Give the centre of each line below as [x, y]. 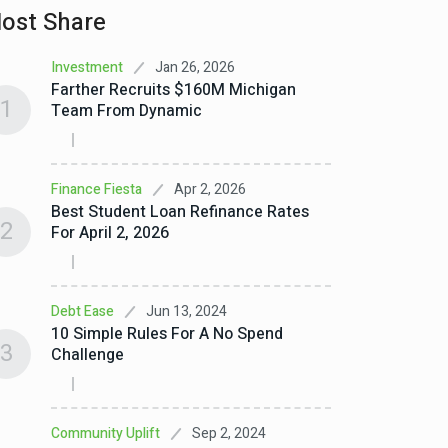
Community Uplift [105, 433]
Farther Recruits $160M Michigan [173, 90]
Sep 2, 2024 [229, 433]
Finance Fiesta [96, 189]
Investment [87, 67]
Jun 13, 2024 [186, 311]
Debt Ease [82, 311]
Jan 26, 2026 [195, 67]
